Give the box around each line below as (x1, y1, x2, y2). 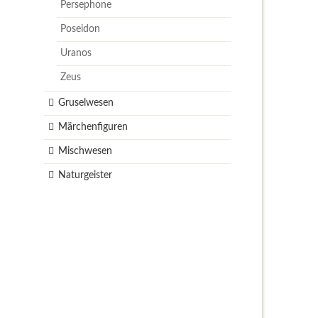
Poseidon (60, 24, 101, 35)
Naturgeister (57, 170, 112, 181)
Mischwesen (57, 146, 112, 157)
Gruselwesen (57, 98, 114, 109)
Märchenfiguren (57, 122, 128, 133)
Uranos (60, 48, 92, 59)
